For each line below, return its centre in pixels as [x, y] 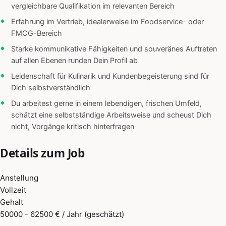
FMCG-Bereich [37, 34]
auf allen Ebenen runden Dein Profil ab [74, 61]
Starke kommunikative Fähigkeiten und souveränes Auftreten [114, 49]
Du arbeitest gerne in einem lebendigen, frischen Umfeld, [106, 104]
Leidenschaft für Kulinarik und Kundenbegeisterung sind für [110, 76]
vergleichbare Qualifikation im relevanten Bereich [93, 6]
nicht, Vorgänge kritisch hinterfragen [73, 127]
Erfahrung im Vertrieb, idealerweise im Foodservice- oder [107, 22]
